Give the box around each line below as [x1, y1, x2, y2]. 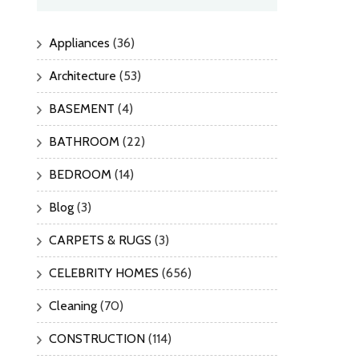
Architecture [49, 68, 116, 84]
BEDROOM [49, 167, 111, 183]
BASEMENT [49, 101, 115, 117]
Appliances [49, 35, 110, 51]
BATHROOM [49, 134, 119, 150]
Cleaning [49, 298, 97, 314]
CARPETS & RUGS [49, 232, 151, 248]
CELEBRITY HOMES [49, 265, 159, 281]
